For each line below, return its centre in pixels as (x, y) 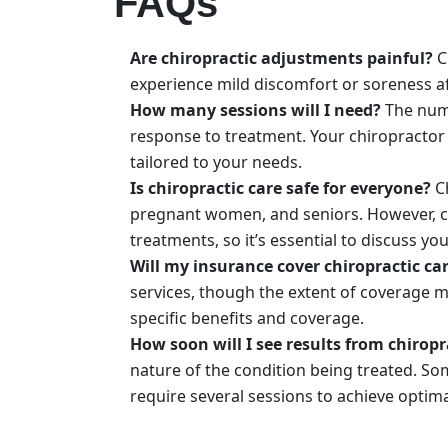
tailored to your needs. (218, 161)
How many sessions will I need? (255, 109)
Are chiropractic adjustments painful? (281, 57)
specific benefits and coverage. (249, 317)
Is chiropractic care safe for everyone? (280, 187)
